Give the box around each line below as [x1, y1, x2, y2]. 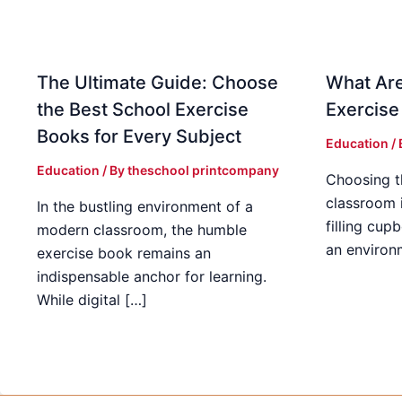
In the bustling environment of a [37, 197, 253, 216]
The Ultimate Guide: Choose [37, 72, 278, 94]
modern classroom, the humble [37, 221, 247, 240]
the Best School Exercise [37, 99, 249, 121]
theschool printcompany [127, 162, 279, 179]
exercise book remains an [37, 244, 211, 263]
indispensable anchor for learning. [37, 267, 267, 286]
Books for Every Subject [37, 126, 241, 148]
